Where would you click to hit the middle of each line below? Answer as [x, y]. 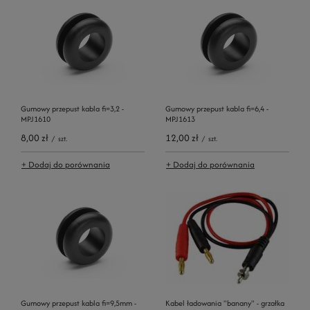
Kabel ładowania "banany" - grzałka [225, 303]
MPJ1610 [36, 119]
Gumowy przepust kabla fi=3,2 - [72, 108]
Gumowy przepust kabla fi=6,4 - [217, 108]
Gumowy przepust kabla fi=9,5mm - [79, 303]
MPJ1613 [180, 119]
